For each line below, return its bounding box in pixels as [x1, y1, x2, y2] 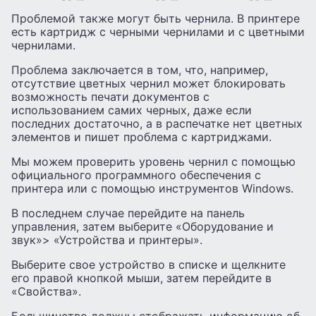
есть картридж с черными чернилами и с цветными [11, 24, 305, 39]
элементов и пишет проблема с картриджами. [11, 129, 272, 144]
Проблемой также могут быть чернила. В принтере [11, 11, 300, 25]
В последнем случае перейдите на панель [11, 205, 245, 220]
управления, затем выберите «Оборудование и [11, 219, 274, 233]
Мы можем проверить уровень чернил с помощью [11, 154, 296, 169]
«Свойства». [11, 284, 81, 298]
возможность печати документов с [11, 89, 209, 104]
